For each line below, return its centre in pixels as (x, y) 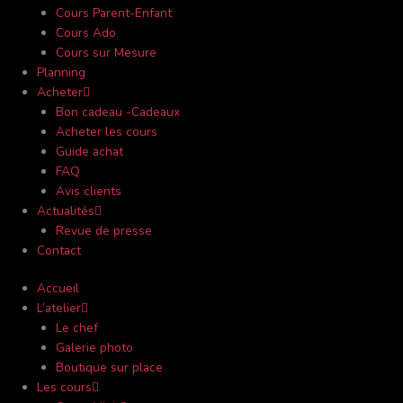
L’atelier (59, 309)
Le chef (76, 328)
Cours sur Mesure (106, 52)
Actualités (66, 210)
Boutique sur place (109, 368)
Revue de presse (103, 230)
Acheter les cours (106, 131)
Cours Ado (85, 32)
